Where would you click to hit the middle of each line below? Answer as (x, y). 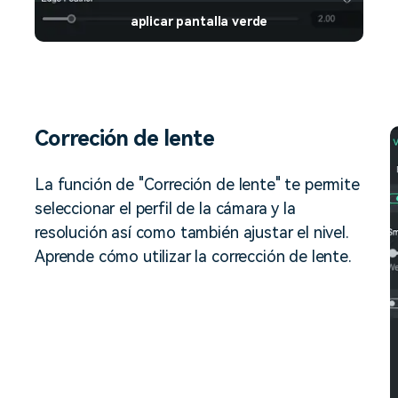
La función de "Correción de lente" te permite (197, 184)
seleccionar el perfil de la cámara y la (165, 208)
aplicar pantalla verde (199, 21)
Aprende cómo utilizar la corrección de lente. (193, 256)
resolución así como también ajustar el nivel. (192, 232)
